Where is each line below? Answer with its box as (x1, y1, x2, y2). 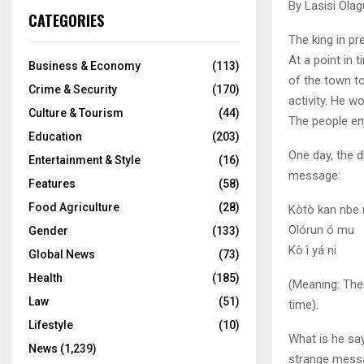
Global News (28, 248, 95, 261)
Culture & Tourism (28, 106, 123, 119)
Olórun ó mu (288, 222, 354, 237)
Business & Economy (28, 59, 141, 72)
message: (288, 167, 340, 183)
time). (288, 297, 318, 312)
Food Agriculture (28, 201, 119, 214)
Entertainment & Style (28, 154, 141, 167)
